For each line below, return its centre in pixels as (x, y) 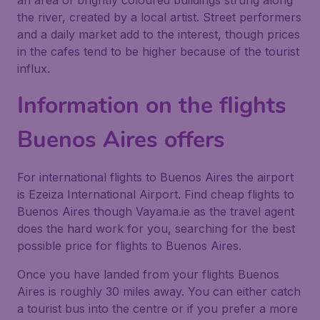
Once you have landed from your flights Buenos (148, 274)
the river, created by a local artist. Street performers (159, 17)
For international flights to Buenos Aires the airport (155, 177)
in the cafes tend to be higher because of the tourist (158, 51)
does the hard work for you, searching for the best (156, 229)
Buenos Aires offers (121, 140)
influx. (34, 69)
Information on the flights (152, 105)
